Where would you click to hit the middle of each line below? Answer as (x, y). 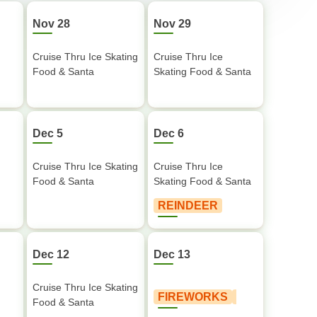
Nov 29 (172, 24)
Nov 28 (51, 24)
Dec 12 (51, 254)
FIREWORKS (193, 297)
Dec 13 (172, 254)
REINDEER (188, 206)
